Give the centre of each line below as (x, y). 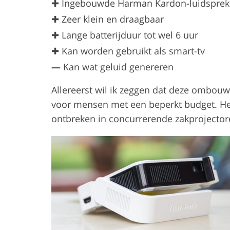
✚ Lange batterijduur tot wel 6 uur (125, 35)
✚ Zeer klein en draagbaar (108, 19)
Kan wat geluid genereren (117, 66)
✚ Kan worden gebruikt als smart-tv (128, 51)
